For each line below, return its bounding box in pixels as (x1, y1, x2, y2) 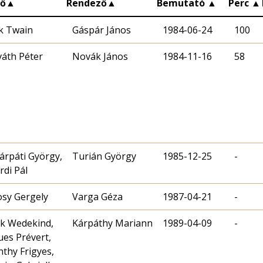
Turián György (72, 149, 136, 163)
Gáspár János (72, 23, 131, 36)
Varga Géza (72, 190, 123, 203)
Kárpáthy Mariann (72, 216, 153, 230)
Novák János (72, 49, 128, 63)
